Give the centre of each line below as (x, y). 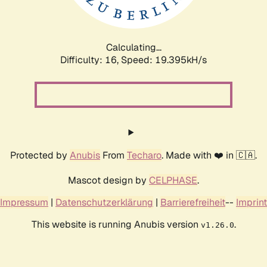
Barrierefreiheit (193, 202)
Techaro (144, 155)
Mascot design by (108, 180)
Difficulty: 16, (91, 60)
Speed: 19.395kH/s (164, 60)
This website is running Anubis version (116, 224)
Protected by (40, 155)
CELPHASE (173, 180)
